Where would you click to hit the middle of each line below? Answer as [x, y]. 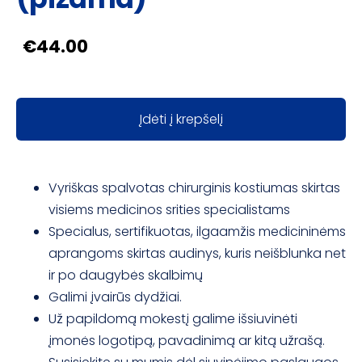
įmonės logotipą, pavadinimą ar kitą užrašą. [187, 340]
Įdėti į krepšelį [181, 119]
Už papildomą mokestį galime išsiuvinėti [173, 318]
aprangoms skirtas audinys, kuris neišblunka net [197, 253]
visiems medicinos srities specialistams [169, 209]
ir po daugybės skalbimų [126, 275]
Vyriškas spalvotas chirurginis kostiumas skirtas [194, 187]
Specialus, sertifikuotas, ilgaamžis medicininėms [197, 231]
